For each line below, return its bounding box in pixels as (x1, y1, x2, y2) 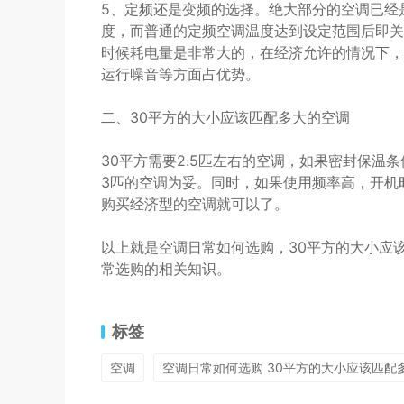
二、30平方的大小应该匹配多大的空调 (101, 108, 350, 126)
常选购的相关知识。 (101, 260, 231, 278)
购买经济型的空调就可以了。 (101, 195, 289, 213)
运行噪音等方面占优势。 (101, 65, 260, 83)
